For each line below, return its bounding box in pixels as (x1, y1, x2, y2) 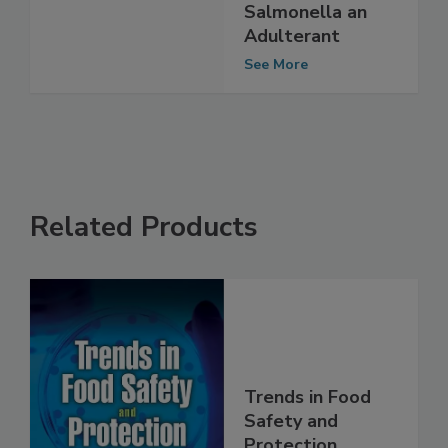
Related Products (30, 249, 258, 288)
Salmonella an (244, 41, 367, 66)
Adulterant (244, 65, 340, 90)
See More (244, 96, 308, 116)
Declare (244, 17, 311, 42)
